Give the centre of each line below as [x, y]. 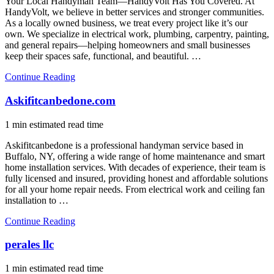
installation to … [37, 200]
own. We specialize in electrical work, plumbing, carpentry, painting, [137, 34]
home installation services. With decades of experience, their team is [135, 167]
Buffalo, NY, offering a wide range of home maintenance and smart [135, 156]
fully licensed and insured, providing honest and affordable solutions [136, 178]
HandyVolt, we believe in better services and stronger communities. [135, 12]
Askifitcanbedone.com [60, 101]
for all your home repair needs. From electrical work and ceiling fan [135, 189]
